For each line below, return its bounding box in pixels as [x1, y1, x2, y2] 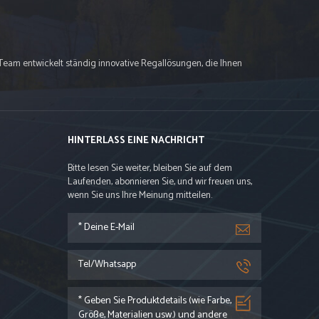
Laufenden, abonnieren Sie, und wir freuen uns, [67, 173, 252, 189]
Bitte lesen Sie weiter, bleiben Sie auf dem [67, 159, 232, 176]
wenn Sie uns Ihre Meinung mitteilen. [67, 187, 212, 203]
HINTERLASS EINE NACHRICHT [67, 132, 204, 148]
